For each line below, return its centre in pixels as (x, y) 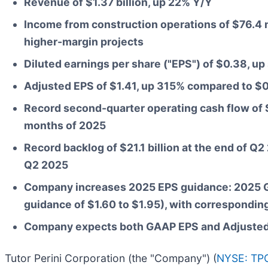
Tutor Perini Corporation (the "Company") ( (111, 258)
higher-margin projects (84, 42)
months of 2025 (65, 126)
